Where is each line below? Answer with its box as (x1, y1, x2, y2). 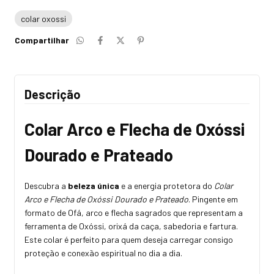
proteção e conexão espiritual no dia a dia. (24, 247, 182, 258)
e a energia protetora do (119, 180, 214, 191)
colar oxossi (21, 13, 66, 24)
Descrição (24, 86, 81, 102)
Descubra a (24, 180, 68, 191)
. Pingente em (188, 193, 238, 204)
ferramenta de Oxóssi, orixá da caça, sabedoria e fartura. (24, 220, 238, 231)
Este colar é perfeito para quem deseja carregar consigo (24, 234, 233, 245)
